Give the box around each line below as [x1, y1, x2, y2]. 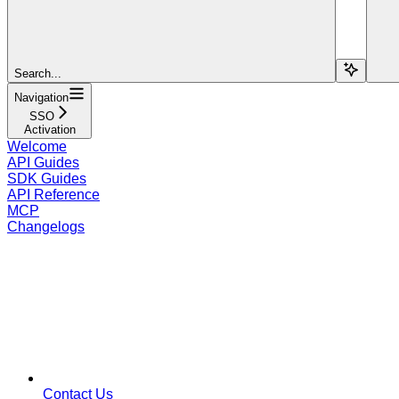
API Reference [7, 186, 100, 202]
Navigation [14, 90, 69, 104]
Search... [14, 66, 61, 80]
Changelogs [7, 218, 85, 234]
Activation [23, 122, 76, 136]
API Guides [7, 154, 79, 170]
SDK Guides [7, 170, 86, 186]
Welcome [7, 138, 67, 154]
